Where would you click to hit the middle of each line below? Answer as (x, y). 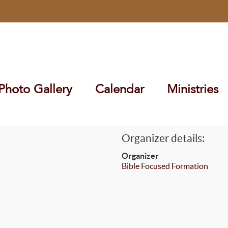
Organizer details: (163, 138)
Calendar (120, 89)
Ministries (193, 89)
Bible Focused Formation (165, 166)
